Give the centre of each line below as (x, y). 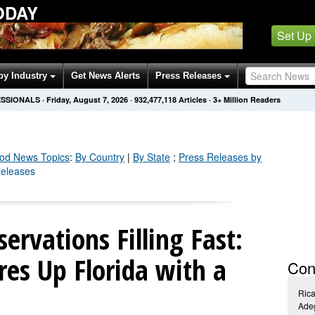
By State (152, 157)
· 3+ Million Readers (245, 99)
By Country (100, 157)
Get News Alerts (105, 76)
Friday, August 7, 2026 (87, 99)
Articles (193, 99)
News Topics (40, 157)
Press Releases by (220, 157)
